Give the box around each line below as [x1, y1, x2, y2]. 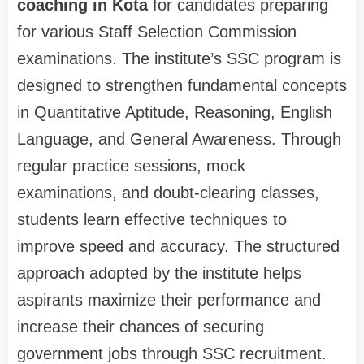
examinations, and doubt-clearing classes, [17, 184, 319, 202]
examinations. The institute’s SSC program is [17, 50, 341, 68]
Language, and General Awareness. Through [17, 130, 341, 149]
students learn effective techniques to [17, 210, 287, 229]
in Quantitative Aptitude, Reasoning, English [17, 103, 332, 122]
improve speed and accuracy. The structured [17, 237, 340, 256]
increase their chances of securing [17, 318, 264, 336]
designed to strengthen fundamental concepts [17, 76, 347, 95]
